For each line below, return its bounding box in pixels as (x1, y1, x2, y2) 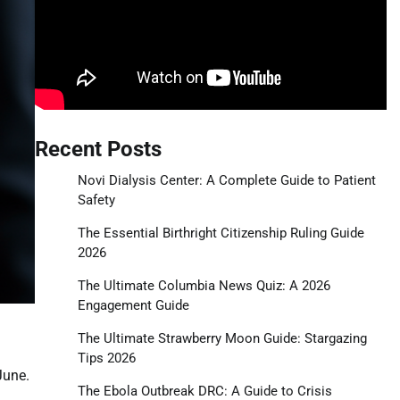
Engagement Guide (77, 296, 189, 313)
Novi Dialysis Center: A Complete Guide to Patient (77, 171, 376, 188)
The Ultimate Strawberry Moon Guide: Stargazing (77, 329, 367, 346)
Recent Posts (34, 136, 162, 162)
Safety (77, 191, 115, 208)
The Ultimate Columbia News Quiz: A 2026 (77, 277, 330, 294)
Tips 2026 (77, 349, 136, 366)
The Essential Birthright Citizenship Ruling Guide (77, 224, 364, 241)
